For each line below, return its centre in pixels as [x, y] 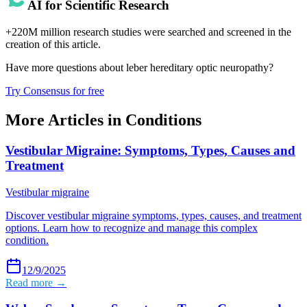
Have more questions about [66, 68]
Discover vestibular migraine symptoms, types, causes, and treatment [153, 215]
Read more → [36, 282]
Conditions [163, 120]
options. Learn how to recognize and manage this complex [132, 228]
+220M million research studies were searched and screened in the [148, 32]
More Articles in [65, 120]
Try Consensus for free [55, 91]
